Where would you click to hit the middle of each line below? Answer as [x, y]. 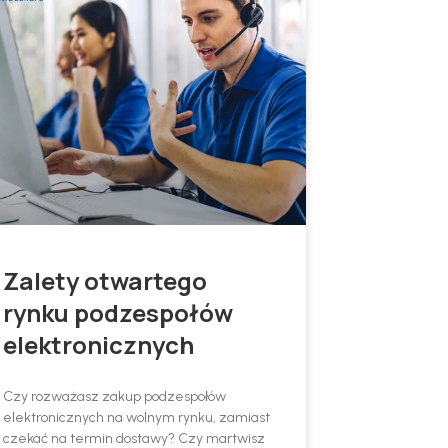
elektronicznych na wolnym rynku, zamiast [136, 418]
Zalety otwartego [104, 281]
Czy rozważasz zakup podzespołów [114, 397]
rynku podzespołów [117, 313]
